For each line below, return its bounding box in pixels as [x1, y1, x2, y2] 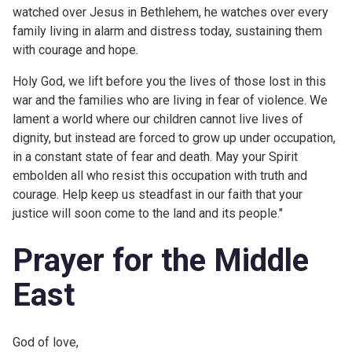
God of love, [13, 335, 79, 350]
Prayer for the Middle [13, 242, 309, 279]
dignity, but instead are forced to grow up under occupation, [13, 130, 335, 145]
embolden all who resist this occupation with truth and [13, 168, 307, 183]
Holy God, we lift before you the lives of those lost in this [13, 74, 326, 89]
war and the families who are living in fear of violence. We [13, 93, 328, 108]
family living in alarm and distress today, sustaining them [13, 24, 322, 38]
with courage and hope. [13, 42, 138, 57]
